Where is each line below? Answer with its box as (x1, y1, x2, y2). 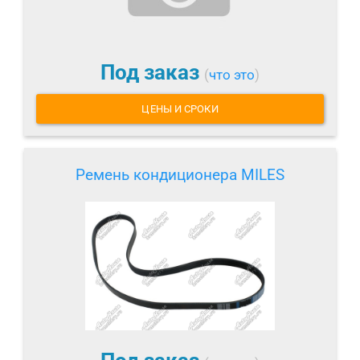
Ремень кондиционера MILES (76, 166, 284, 185)
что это (209, 66, 255, 83)
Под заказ (100, 59, 204, 84)
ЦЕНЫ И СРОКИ (141, 103, 219, 116)
